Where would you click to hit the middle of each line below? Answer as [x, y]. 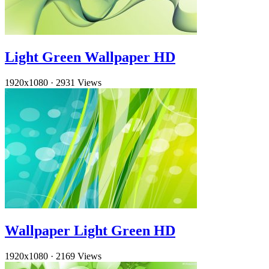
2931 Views [79, 83]
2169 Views [79, 256]
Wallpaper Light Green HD [90, 230]
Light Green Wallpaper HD [90, 57]
